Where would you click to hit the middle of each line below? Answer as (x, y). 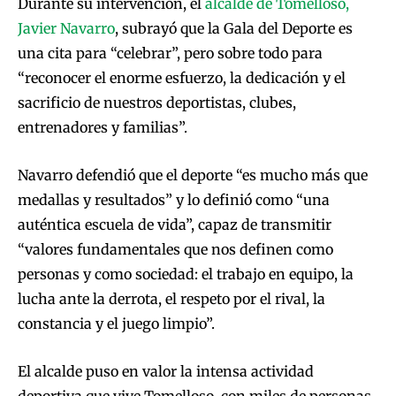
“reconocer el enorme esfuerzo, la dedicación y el (182, 78)
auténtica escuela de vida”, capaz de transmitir (175, 225)
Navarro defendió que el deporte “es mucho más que (193, 175)
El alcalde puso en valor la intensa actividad (166, 372)
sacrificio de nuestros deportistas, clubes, (157, 103)
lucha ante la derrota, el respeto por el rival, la (171, 299)
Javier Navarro (66, 29)
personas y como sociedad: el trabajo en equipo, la (186, 274)
